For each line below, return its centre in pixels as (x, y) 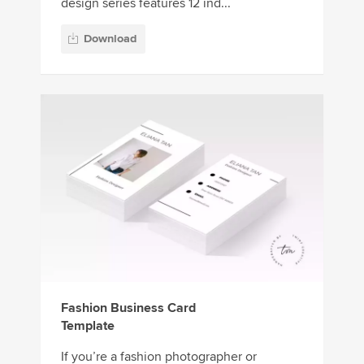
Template (88, 326)
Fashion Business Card (128, 308)
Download (110, 38)
